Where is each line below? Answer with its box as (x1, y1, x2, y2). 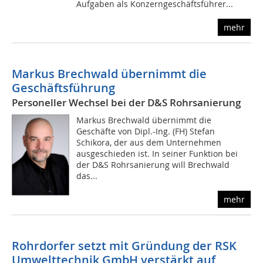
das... (76, 170, 98, 182)
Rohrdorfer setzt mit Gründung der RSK (12, 238, 237, 254)
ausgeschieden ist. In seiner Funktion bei (76, 148, 238, 160)
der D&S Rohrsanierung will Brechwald (76, 159, 230, 171)
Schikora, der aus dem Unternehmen (76, 137, 222, 149)
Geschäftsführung (12, 80, 115, 96)
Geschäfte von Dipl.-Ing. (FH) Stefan (76, 126, 215, 137)
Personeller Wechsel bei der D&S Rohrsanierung (12, 96, 241, 110)
